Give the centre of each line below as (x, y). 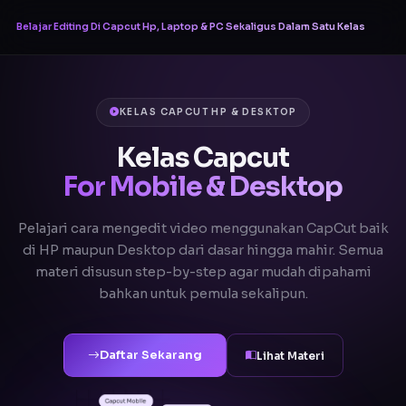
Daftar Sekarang (150, 355)
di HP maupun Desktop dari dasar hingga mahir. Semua (203, 250)
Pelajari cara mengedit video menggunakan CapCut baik (203, 228)
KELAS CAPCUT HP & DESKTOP (208, 112)
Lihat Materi (290, 355)
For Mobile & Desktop (203, 187)
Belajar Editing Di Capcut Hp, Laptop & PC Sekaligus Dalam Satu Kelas (191, 27)
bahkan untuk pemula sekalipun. (203, 294)
